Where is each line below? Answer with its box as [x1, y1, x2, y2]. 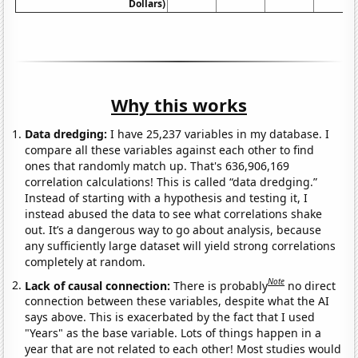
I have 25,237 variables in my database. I [107, 125, 330, 141]
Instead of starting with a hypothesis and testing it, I [25, 189, 308, 205]
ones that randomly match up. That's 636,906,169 [25, 157, 290, 173]
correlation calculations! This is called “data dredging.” [25, 173, 318, 189]
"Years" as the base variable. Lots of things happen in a [25, 325, 322, 341]
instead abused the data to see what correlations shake [25, 205, 323, 221]
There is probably [173, 277, 268, 293]
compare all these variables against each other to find [25, 141, 315, 157]
